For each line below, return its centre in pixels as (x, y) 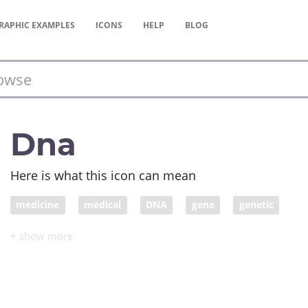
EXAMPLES (53, 25)
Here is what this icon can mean (103, 175)
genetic (256, 205)
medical (103, 205)
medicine (38, 205)
